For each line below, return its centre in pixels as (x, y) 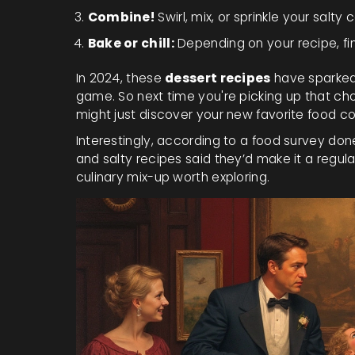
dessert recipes (218, 78)
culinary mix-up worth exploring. (173, 177)
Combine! (121, 17)
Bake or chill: (131, 43)
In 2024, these (120, 78)
